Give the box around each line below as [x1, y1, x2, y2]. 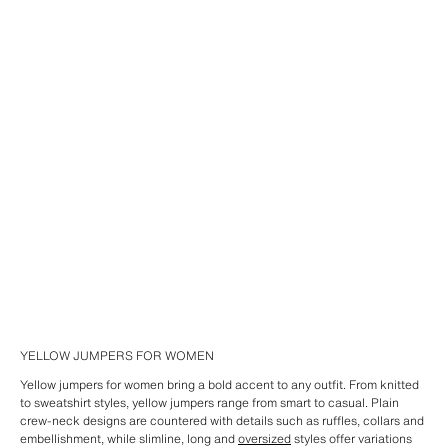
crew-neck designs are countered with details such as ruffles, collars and [20, 412, 424, 429]
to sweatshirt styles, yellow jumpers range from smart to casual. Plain [20, 394, 399, 411]
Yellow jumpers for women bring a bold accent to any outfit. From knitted [20, 376, 419, 393]
